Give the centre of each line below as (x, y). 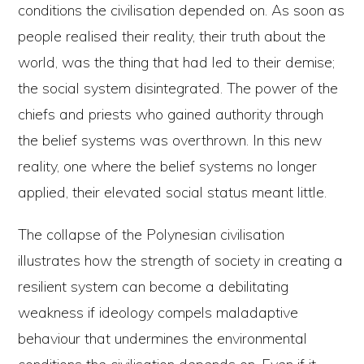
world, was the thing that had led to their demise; (177, 63)
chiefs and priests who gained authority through (171, 115)
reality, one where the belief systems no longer (168, 167)
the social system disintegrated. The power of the (178, 89)
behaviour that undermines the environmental (163, 339)
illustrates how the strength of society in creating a (181, 261)
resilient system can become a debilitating (154, 287)
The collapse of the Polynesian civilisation (152, 235)
